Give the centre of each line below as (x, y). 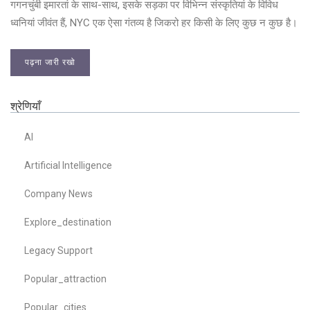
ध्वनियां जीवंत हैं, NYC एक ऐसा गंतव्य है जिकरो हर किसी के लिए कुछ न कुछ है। (154, 23)
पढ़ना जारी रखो (50, 63)
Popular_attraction (65, 279)
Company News (58, 194)
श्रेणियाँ (26, 107)
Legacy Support (58, 251)
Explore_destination (68, 222)
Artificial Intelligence (68, 166)
